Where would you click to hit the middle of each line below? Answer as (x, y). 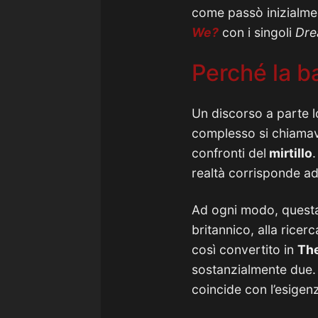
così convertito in (245, 250)
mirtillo (289, 153)
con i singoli (257, 32)
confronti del (229, 153)
